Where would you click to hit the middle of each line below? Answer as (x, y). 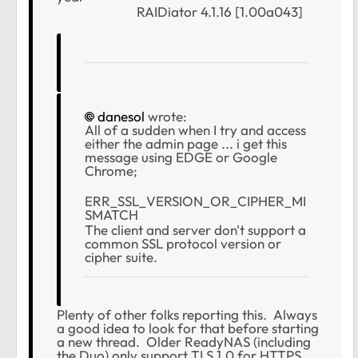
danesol (121, 117)
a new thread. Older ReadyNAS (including (184, 342)
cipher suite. (121, 257)
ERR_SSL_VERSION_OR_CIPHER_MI (195, 201)
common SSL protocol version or (183, 244)
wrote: (166, 117)
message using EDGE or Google (181, 157)
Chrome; (111, 171)
